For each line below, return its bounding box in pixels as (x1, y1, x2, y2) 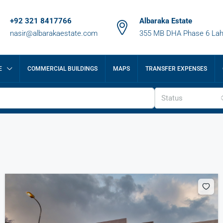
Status (161, 94, 183, 103)
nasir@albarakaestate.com (10, 29, 98, 38)
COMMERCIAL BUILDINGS (27, 65, 98, 72)
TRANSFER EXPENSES (145, 65, 207, 72)
